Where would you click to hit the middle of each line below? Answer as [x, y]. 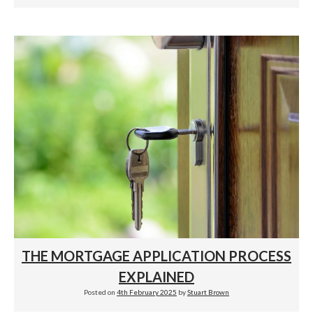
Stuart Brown [208, 292]
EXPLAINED [156, 277]
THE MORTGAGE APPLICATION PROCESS [156, 256]
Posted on [100, 292]
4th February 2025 [147, 292]
